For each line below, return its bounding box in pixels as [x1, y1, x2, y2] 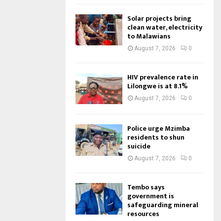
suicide [127, 141, 150, 152]
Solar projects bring [127, 12, 191, 24]
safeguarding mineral [127, 199, 198, 211]
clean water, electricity [127, 21, 202, 33]
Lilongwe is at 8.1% [127, 80, 189, 92]
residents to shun [127, 132, 184, 144]
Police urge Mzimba [127, 123, 190, 135]
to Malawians [127, 30, 171, 42]
